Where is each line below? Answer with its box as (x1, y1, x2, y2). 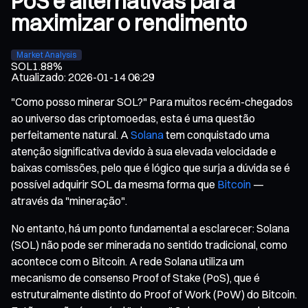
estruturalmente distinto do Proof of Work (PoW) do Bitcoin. (11, 287, 297, 301)
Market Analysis (16, 49, 76, 60)
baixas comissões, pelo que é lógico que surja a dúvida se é (11, 160, 290, 175)
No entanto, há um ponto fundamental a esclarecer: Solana (11, 221, 289, 235)
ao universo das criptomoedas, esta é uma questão (11, 111, 255, 125)
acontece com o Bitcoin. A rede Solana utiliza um (11, 254, 244, 268)
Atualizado (11, 69, 64, 84)
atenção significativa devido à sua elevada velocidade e (11, 144, 276, 158)
